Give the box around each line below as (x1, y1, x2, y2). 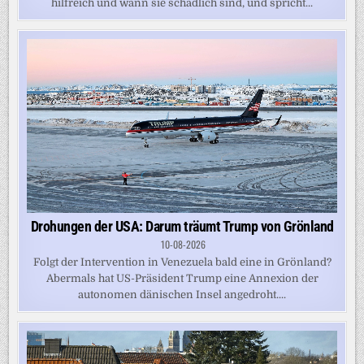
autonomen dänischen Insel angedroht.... (78, 288, 286, 301)
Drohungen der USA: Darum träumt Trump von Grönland (30, 218, 334, 236)
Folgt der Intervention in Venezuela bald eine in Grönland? (32, 256, 331, 269)
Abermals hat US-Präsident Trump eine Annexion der (45, 272, 318, 285)
